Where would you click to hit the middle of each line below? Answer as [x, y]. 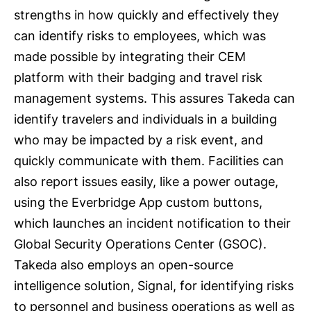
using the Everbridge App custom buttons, [138, 203]
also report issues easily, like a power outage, [146, 182]
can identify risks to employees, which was [140, 36]
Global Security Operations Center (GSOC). [140, 244]
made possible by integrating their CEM [130, 57]
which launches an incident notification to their [152, 224]
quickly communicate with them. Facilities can [149, 161]
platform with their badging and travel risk [138, 78]
